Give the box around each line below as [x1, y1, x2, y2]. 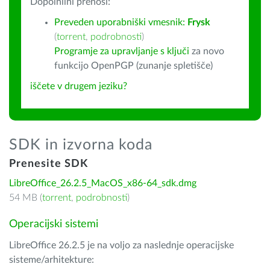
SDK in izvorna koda [9, 137, 152, 152]
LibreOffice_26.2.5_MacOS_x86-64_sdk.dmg [9, 178, 196, 188]
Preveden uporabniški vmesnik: [54, 17, 187, 27]
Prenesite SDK [9, 159, 88, 169]
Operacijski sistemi [9, 219, 98, 230]
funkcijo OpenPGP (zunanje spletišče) [54, 61, 213, 71]
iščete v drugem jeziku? [30, 81, 127, 91]
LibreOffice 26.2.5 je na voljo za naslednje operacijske [9, 240, 234, 250]
